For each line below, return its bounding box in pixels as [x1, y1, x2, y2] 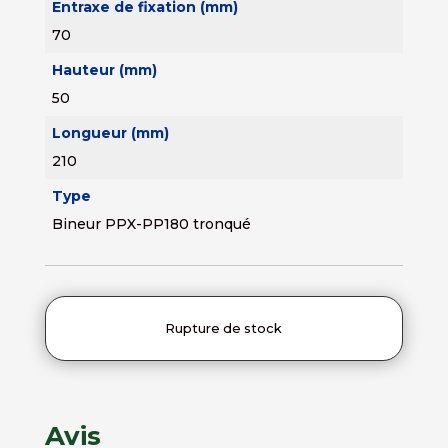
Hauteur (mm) [51, 60, 157, 79]
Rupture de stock [165, 320, 283, 336]
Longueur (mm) [51, 123, 169, 142]
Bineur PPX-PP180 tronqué [51, 214, 251, 233]
